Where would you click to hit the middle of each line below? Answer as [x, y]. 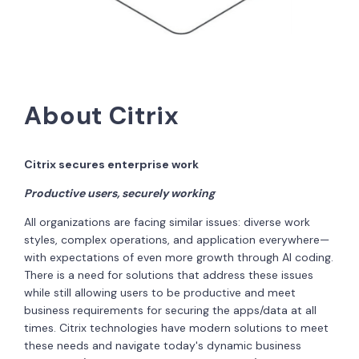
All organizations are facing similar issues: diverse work [167, 222]
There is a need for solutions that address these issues [169, 274]
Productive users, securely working [119, 193]
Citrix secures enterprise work [111, 164]
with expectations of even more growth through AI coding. [179, 257]
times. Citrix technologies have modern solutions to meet [176, 327]
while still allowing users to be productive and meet [160, 292]
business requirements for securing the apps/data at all [170, 310]
